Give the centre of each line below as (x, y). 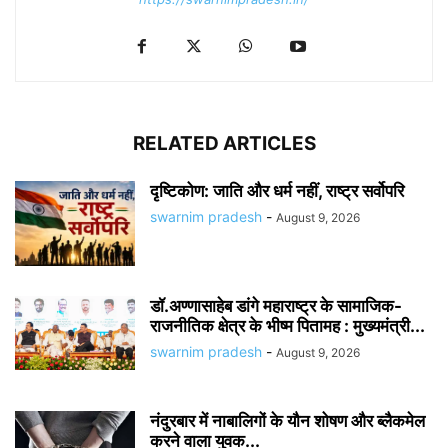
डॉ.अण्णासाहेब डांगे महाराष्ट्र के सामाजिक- (276, 306)
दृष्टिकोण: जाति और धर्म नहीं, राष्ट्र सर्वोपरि (277, 191)
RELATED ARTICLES (224, 143)
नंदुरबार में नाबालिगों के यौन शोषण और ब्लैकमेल (287, 421)
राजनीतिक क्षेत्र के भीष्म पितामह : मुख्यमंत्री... (287, 326)
